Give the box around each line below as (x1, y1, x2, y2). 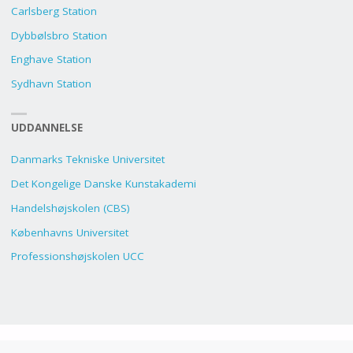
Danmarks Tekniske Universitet (10, 152, 165, 167)
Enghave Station (10, 52, 91, 67)
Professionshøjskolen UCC (10, 249, 144, 264)
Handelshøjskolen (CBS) (10, 200, 130, 215)
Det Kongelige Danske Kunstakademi (10, 176, 196, 191)
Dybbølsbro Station (10, 28, 107, 43)
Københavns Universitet (10, 225, 128, 240)
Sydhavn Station (10, 76, 91, 91)
